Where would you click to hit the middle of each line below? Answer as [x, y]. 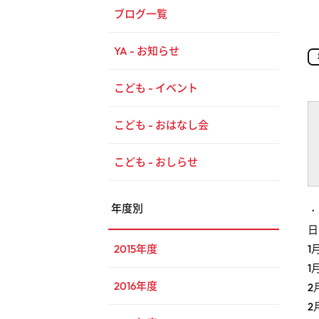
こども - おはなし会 [161, 125]
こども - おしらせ [156, 162]
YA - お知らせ [147, 51]
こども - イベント [156, 88]
